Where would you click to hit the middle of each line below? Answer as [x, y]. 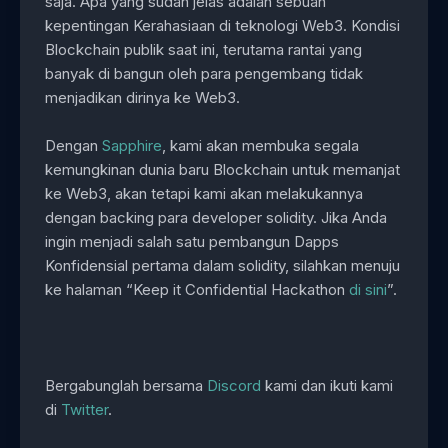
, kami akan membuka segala [260, 146]
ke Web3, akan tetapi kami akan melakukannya [204, 194]
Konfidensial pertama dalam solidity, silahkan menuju [222, 266]
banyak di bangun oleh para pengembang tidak [204, 74]
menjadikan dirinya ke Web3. [142, 98]
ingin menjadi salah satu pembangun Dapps [192, 242]
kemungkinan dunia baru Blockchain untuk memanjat [222, 170]
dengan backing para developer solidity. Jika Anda [216, 218]
